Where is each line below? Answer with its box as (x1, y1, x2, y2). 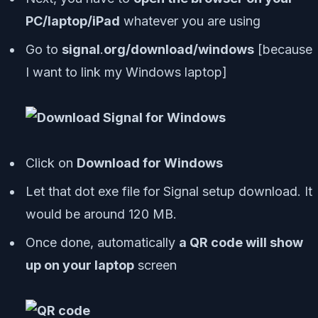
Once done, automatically (26, 235, 179, 251)
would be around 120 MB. (26, 207, 177, 222)
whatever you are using (120, 13, 261, 29)
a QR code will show (179, 235, 303, 251)
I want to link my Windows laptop (26, 65, 222, 80)
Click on (26, 155, 77, 171)
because (263, 42, 312, 57)
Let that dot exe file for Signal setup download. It (26, 184, 312, 199)
